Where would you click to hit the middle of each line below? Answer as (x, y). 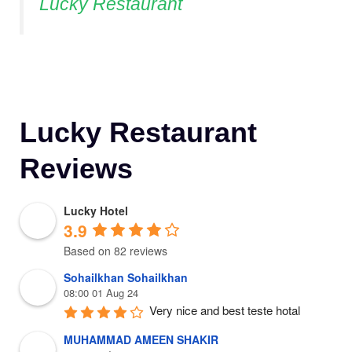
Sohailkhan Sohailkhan (126, 278)
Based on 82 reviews (115, 250)
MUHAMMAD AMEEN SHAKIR (141, 340)
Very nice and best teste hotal (225, 310)
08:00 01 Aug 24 (101, 293)
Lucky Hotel (96, 211)
